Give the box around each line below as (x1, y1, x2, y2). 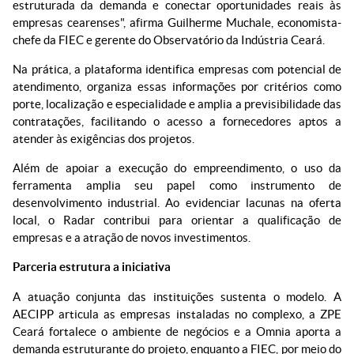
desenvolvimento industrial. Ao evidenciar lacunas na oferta (13, 196, 341, 210)
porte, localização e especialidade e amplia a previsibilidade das (13, 97, 341, 111)
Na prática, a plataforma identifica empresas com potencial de (13, 62, 341, 76)
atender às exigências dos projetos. (13, 132, 194, 145)
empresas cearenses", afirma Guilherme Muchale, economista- (13, 15, 341, 29)
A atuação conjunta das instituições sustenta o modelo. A (13, 289, 341, 303)
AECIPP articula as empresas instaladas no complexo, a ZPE (13, 307, 341, 321)
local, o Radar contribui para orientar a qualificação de (13, 213, 341, 228)
